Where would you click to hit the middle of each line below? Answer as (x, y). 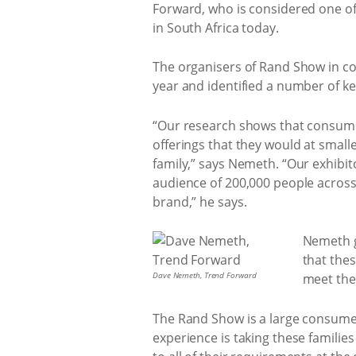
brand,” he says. (200, 201)
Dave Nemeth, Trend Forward (205, 275)
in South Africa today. (216, 27)
